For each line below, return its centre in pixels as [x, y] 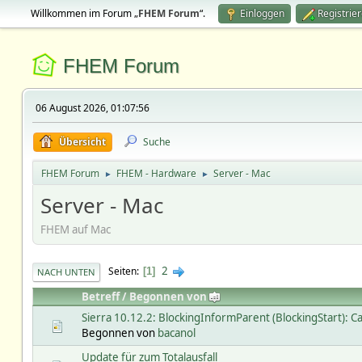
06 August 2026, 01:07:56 [92, 108]
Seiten [122, 271]
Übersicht [82, 142]
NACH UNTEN [66, 271]
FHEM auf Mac [75, 229]
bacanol [176, 333]
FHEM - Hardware [156, 173]
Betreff [100, 296]
